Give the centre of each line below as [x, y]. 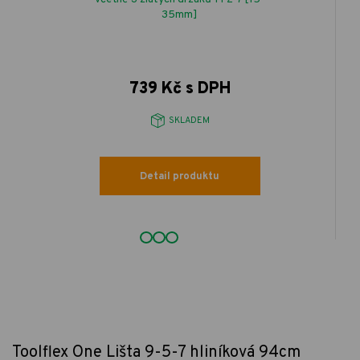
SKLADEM [189, 120]
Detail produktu [180, 177]
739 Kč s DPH [180, 90]
